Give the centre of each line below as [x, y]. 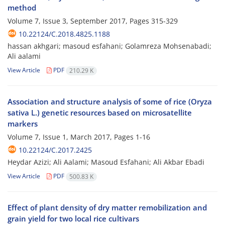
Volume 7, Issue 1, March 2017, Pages [72, 137]
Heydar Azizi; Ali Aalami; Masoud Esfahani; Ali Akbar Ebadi [106, 162]
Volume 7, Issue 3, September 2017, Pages [79, 21]
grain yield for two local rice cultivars [73, 219]
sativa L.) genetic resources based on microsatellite [100, 113]
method [22, 8]
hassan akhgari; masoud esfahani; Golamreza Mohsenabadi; [109, 46]
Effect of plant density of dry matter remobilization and [107, 208]
